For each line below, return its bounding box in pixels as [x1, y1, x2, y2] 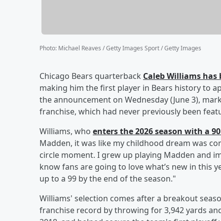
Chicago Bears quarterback [39, 70, 143, 81]
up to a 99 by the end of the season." [39, 173, 176, 184]
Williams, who [39, 125, 93, 137]
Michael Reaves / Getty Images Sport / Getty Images [58, 43, 201, 52]
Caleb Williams [143, 70, 201, 81]
